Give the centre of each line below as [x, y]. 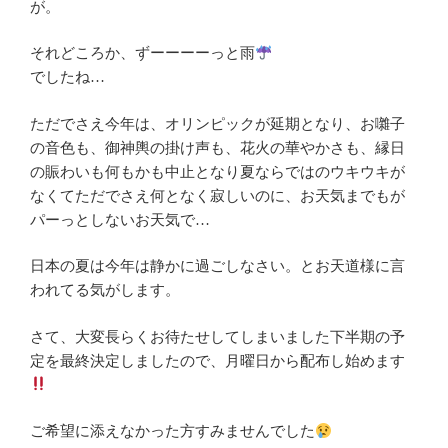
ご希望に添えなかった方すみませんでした [172, 431]
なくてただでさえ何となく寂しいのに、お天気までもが [217, 195]
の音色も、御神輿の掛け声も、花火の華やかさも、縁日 [217, 147]
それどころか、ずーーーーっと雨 [142, 53]
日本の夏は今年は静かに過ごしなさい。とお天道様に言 [217, 266]
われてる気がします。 [105, 290]
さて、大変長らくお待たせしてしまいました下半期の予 [217, 336]
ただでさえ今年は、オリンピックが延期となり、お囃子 [217, 123]
